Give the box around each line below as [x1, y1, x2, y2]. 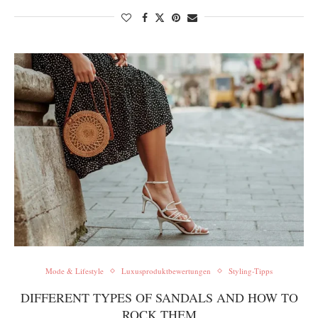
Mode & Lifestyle [45, 265, 104, 276]
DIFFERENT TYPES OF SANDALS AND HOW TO [20, 289, 298, 306]
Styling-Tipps [229, 265, 273, 276]
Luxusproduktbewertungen [121, 265, 211, 276]
